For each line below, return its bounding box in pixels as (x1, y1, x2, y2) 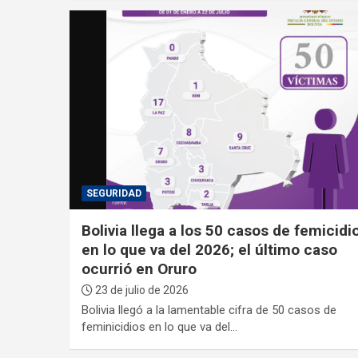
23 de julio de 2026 (92, 284, 189, 297)
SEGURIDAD (86, 188, 141, 200)
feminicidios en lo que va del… (81, 320, 237, 335)
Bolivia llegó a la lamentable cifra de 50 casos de (81, 303, 336, 318)
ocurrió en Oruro (81, 260, 197, 279)
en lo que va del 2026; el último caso (81, 241, 337, 260)
